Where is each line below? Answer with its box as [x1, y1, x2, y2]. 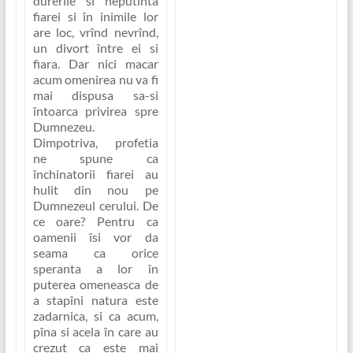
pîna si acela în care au [32, 324, 158, 340]
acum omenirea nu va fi [32, 72, 158, 87]
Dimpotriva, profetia [32, 135, 158, 150]
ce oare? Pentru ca [32, 214, 158, 229]
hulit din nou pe [32, 182, 158, 198]
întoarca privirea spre [32, 103, 158, 119]
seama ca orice [32, 245, 158, 261]
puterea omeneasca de [32, 277, 158, 292]
